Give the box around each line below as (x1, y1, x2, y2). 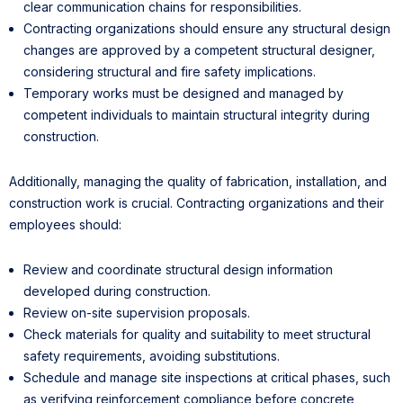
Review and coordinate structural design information (23, 261, 333, 277)
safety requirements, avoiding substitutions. (23, 347, 280, 363)
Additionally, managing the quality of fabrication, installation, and (9, 173, 387, 189)
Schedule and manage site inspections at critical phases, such (23, 369, 390, 385)
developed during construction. (23, 282, 210, 299)
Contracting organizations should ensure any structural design (23, 20, 390, 36)
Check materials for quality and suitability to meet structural (23, 326, 371, 342)
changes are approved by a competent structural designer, (23, 41, 375, 58)
